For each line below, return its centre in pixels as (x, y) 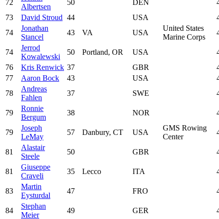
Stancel (32, 37)
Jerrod (31, 47)
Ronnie (32, 108)
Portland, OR (103, 52)
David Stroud (42, 17)
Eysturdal (36, 195)
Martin (31, 186)
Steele (30, 156)
